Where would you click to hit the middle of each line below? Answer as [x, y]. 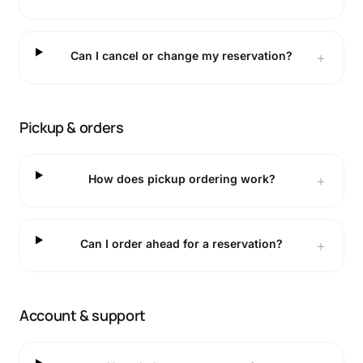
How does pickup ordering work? [181, 179]
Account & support [83, 315]
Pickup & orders [72, 127]
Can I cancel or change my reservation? [182, 56]
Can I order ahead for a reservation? [182, 243]
